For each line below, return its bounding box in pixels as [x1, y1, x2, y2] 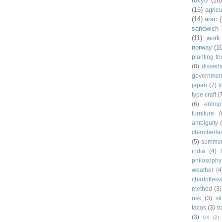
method [191, 185, 212, 192]
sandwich [191, 25, 219, 33]
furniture [191, 110, 214, 117]
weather [191, 166, 214, 173]
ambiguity [191, 119, 218, 126]
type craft [191, 91, 216, 98]
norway [191, 44, 212, 52]
